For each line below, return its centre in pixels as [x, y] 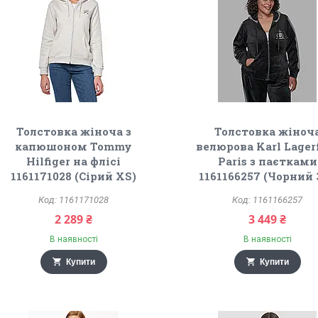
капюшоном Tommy [74, 146]
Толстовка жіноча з [73, 131]
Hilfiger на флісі [74, 161]
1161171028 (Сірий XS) [74, 176]
